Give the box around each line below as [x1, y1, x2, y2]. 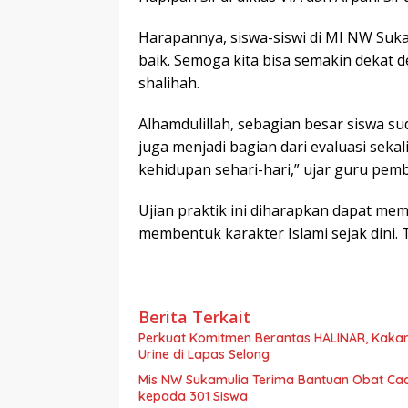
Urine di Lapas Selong [138, 345, 270, 362]
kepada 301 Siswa [138, 387, 248, 404]
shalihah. [138, 72, 199, 93]
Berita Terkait [138, 305, 250, 328]
